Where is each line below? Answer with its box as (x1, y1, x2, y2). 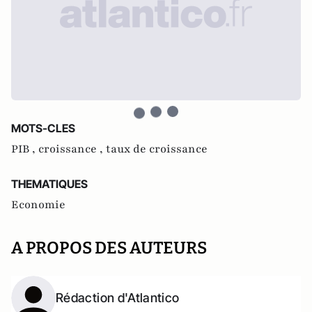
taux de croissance (106, 141, 208, 157)
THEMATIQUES (11, 177, 88, 191)
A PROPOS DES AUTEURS (11, 238, 207, 258)
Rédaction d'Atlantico (56, 290, 180, 305)
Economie (11, 197, 65, 212)
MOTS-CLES (11, 121, 75, 135)
